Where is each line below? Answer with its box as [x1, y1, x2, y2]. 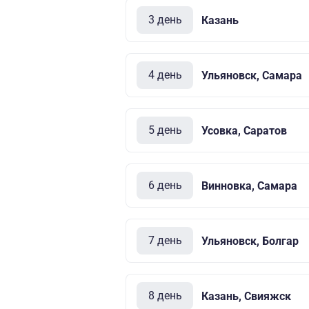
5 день [148, 123, 182, 137]
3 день [148, 13, 182, 26]
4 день [148, 68, 182, 81]
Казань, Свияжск [201, 289, 291, 303]
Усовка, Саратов [201, 123, 287, 137]
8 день [148, 289, 182, 302]
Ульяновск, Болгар [201, 234, 299, 248]
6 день [148, 179, 182, 192]
